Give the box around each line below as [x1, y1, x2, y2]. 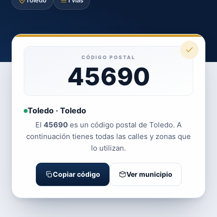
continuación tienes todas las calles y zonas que [26, 132, 191, 141]
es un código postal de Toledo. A [68, 120, 182, 129]
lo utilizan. [91, 143, 126, 153]
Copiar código [52, 170, 100, 178]
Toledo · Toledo [28, 106, 86, 115]
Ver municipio [126, 170, 172, 178]
